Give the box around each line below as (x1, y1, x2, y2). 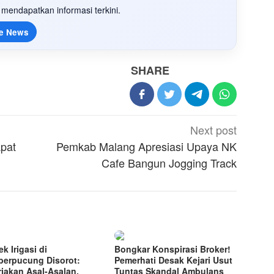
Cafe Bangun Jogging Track (102, 155, 237, 171)
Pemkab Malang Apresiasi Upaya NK (56, 138, 237, 155)
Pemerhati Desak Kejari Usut (114, 254, 233, 267)
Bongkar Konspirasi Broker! (114, 243, 231, 256)
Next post (190, 122, 237, 138)
